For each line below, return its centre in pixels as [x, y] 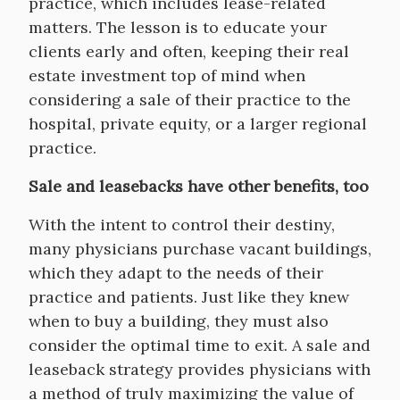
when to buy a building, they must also [179, 321]
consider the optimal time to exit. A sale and [200, 345]
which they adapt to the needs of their [176, 273]
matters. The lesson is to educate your [178, 27]
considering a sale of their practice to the [190, 100]
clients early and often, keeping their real [189, 51]
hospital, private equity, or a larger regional [198, 124]
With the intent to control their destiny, [182, 225]
